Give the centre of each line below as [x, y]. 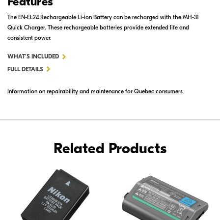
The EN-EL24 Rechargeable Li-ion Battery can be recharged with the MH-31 [103, 17]
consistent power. [29, 38]
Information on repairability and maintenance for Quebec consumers [95, 91]
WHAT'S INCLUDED [33, 57]
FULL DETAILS [25, 69]
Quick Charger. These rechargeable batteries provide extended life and [98, 28]
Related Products [110, 148]
